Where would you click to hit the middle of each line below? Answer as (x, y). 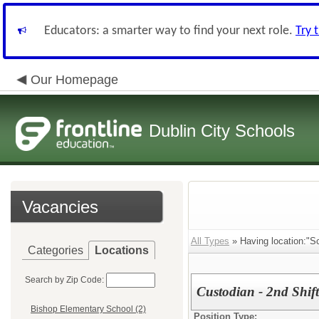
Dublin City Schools (222, 131)
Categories (56, 250)
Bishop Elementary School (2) (88, 309)
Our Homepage (74, 80)
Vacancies (60, 207)
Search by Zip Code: (64, 280)
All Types (210, 241)
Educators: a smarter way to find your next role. (170, 31)
